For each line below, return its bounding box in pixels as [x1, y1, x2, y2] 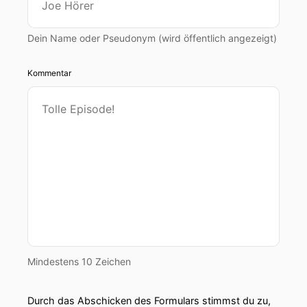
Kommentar [27, 68, 71, 78]
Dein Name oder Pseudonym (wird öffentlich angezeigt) [27, 32, 277, 44]
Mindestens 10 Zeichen [27, 256, 131, 267]
